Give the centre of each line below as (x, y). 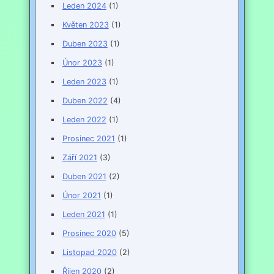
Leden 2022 (84, 120)
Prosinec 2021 (88, 139)
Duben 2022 (85, 101)
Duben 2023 (85, 44)
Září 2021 (80, 158)
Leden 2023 (84, 82)
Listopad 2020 (89, 253)
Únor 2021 (81, 196)
